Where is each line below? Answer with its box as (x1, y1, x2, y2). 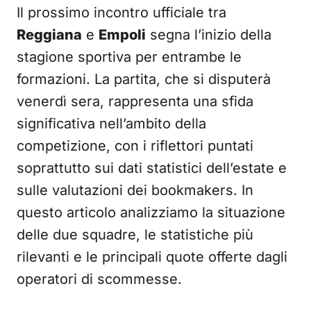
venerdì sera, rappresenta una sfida (17, 93, 253, 110)
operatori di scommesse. (17, 271, 182, 287)
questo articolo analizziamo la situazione (17, 204, 285, 221)
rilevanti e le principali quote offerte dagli (17, 249, 287, 265)
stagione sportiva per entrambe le (17, 49, 242, 65)
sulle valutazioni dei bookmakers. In (17, 182, 253, 199)
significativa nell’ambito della (17, 115, 206, 132)
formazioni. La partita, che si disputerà (17, 71, 271, 87)
